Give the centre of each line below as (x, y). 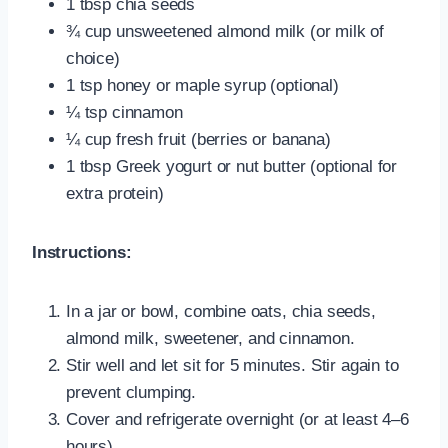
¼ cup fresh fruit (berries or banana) (198, 139)
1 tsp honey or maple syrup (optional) (202, 85)
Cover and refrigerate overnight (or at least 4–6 (237, 419)
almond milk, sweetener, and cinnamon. (210, 338)
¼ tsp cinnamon (124, 112)
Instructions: (82, 252)
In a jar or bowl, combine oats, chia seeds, (221, 311)
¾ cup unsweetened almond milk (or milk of (225, 31)
